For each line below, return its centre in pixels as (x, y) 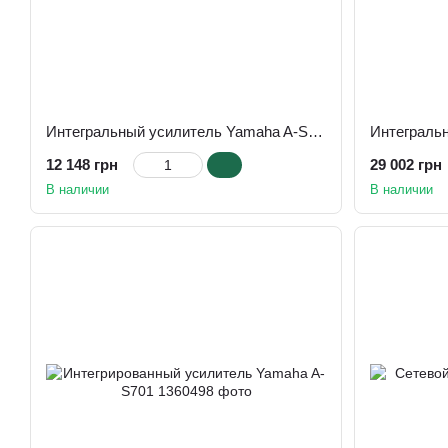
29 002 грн (406, 164)
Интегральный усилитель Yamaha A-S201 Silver (315, 131)
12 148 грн (82, 164)
